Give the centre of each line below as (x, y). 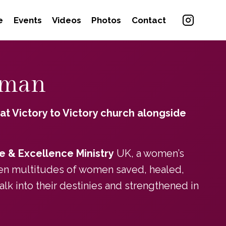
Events (27, 20)
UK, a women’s (149, 153)
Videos (67, 20)
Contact (149, 20)
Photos (106, 20)
